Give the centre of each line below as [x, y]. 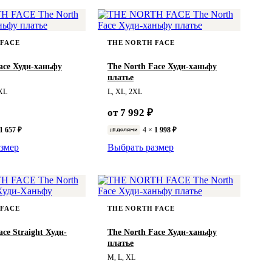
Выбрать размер [141, 147]
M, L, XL [121, 257]
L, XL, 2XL [125, 91]
